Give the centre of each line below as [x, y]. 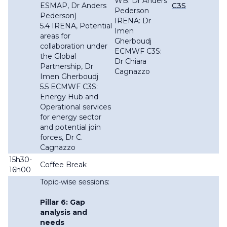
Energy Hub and [69, 97]
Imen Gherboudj [69, 77]
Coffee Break [64, 165]
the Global [58, 56]
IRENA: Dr [133, 21]
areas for [55, 36]
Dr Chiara [130, 62]
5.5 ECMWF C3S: [69, 87]
